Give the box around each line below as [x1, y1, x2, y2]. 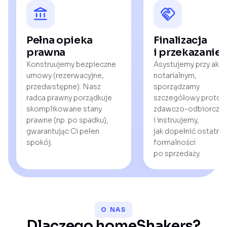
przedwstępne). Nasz [26, 82, 101, 91]
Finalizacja [154, 34, 207, 47]
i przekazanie [154, 46, 221, 59]
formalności [154, 138, 196, 147]
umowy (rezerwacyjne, [26, 71, 104, 80]
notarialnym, [154, 71, 197, 80]
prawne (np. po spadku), [26, 116, 108, 125]
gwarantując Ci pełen [26, 127, 99, 136]
